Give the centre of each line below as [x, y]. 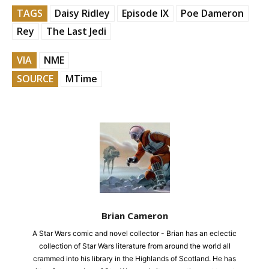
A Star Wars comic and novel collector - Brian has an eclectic [134, 234]
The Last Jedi [76, 32]
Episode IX [145, 14]
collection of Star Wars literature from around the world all [134, 246]
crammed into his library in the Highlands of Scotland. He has [134, 259]
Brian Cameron [134, 216]
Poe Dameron [212, 14]
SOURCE [35, 79]
